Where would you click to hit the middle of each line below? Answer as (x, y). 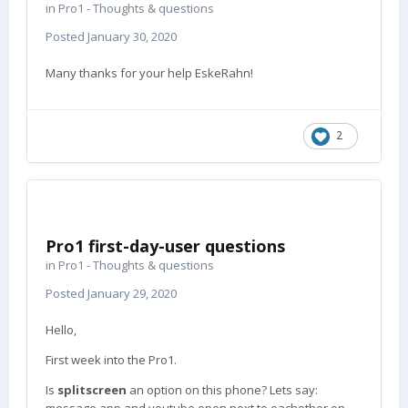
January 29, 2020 (132, 293)
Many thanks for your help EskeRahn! (149, 73)
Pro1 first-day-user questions (165, 246)
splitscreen (92, 390)
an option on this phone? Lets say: (222, 390)
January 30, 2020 (132, 36)
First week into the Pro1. (111, 360)
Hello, (61, 330)
